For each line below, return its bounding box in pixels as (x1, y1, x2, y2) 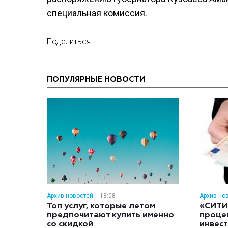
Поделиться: (47, 37, 92, 46)
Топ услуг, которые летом (47, 202, 155, 210)
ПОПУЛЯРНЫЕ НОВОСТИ (47, 76, 145, 83)
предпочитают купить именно (47, 211, 174, 219)
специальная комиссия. (47, 8, 147, 18)
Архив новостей (47, 192, 93, 199)
